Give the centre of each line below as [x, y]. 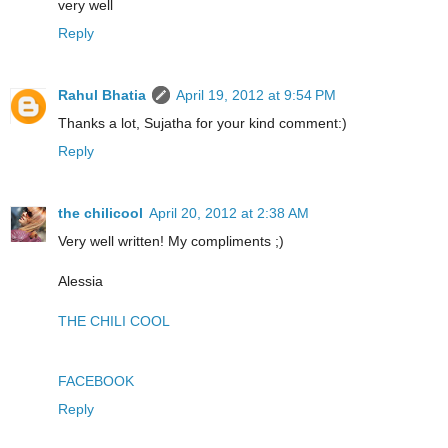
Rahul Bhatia [102, 95]
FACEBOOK [96, 381]
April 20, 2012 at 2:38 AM [229, 213]
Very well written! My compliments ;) [171, 241]
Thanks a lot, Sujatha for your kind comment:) [202, 123]
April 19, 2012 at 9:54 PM [256, 95]
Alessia [80, 281]
